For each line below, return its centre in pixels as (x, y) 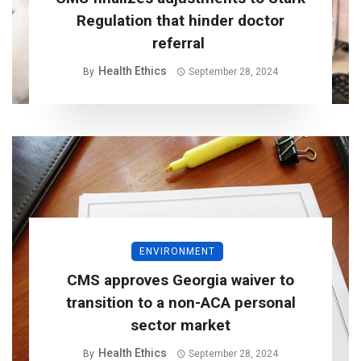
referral (180, 44)
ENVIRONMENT (177, 252)
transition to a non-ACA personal (180, 303)
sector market (180, 326)
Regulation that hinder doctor (180, 21)
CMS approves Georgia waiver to (180, 280)
